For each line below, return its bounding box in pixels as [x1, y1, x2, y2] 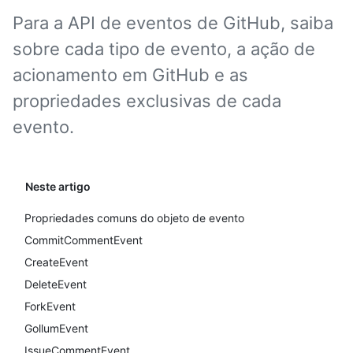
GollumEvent [24, 321, 88, 335]
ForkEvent [24, 299, 76, 313]
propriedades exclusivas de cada [13, 91, 281, 111]
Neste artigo [25, 180, 91, 193]
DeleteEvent [24, 277, 87, 291]
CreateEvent [24, 255, 88, 269]
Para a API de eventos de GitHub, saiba [13, 13, 333, 33]
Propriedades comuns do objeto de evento [24, 211, 244, 225]
